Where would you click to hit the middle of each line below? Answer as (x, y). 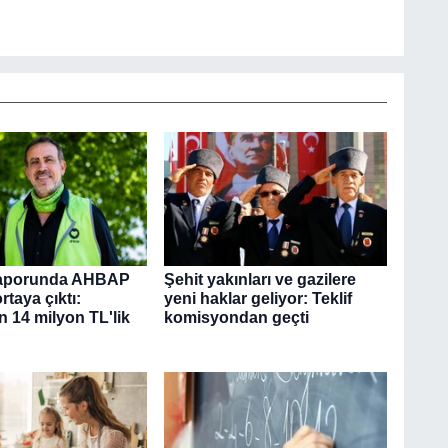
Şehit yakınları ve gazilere (259, 280)
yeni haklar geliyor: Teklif (257, 299)
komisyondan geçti (236, 318)
